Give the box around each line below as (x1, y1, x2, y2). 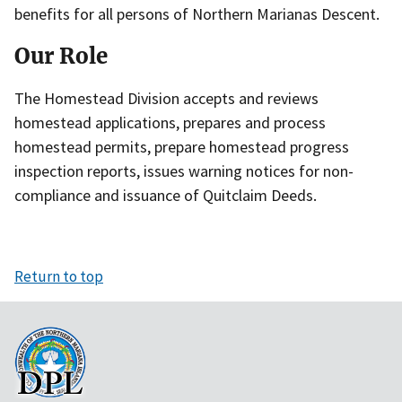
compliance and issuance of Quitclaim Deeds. (14, 184, 317, 205)
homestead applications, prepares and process (14, 111, 326, 133)
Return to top (14, 267, 103, 286)
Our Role (14, 41, 108, 70)
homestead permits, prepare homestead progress (14, 135, 349, 157)
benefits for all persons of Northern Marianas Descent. (14, 4, 380, 24)
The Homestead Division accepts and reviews (14, 87, 319, 109)
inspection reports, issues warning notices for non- (14, 160, 354, 181)
